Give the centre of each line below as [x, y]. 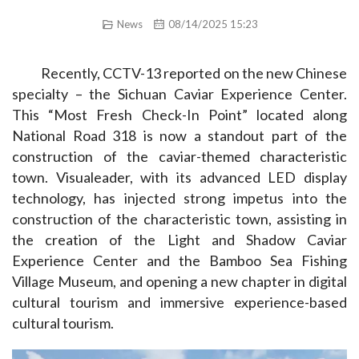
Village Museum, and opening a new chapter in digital [179, 281]
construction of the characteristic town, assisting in [179, 218]
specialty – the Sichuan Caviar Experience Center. [179, 93]
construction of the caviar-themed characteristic [179, 156]
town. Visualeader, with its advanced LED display [179, 177]
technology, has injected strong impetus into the [179, 198]
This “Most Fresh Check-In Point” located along [179, 114]
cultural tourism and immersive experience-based [179, 302]
